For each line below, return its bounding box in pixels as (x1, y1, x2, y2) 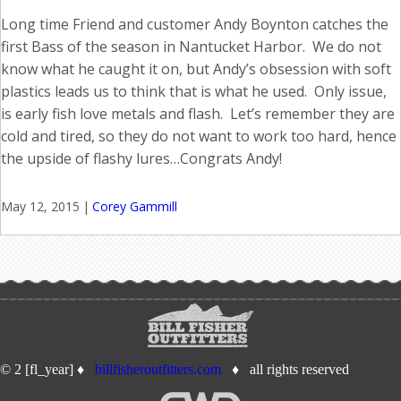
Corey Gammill (92, 198, 177, 216)
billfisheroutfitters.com (95, 362, 221, 378)
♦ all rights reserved (221, 362, 349, 378)
